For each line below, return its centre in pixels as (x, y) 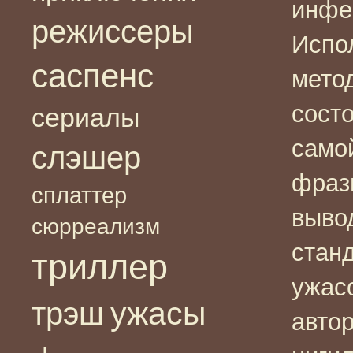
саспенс (93, 76)
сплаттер (79, 195)
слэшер (86, 157)
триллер (100, 266)
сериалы (85, 117)
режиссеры (113, 31)
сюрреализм (96, 226)
